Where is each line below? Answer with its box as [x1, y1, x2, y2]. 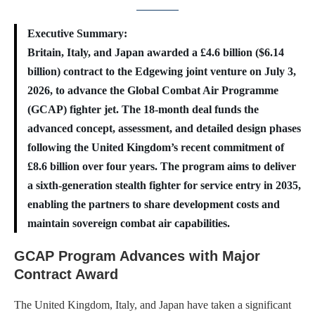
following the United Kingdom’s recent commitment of [27, 141, 284, 153]
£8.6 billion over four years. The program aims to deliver [27, 160, 296, 172]
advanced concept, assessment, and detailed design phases [27, 122, 301, 134]
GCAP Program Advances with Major [14, 247, 260, 264]
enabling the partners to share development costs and [27, 198, 280, 210]
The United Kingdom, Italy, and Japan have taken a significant [14, 298, 291, 311]
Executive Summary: [27, 27, 127, 39]
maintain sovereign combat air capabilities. [27, 217, 230, 229]
